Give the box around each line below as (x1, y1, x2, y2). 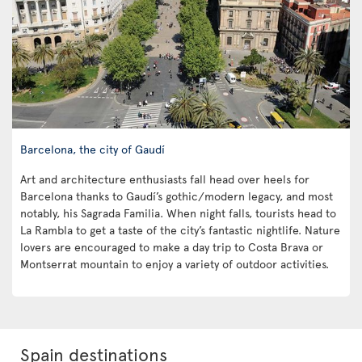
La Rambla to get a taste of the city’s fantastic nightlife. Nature (20, 221, 340, 238)
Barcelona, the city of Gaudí (20, 140, 165, 157)
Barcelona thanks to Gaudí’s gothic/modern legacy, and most (20, 187, 333, 204)
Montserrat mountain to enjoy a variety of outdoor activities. (20, 255, 329, 271)
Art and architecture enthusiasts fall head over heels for (20, 170, 309, 187)
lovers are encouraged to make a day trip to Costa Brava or (20, 238, 323, 255)
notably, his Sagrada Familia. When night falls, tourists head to (20, 204, 336, 221)
